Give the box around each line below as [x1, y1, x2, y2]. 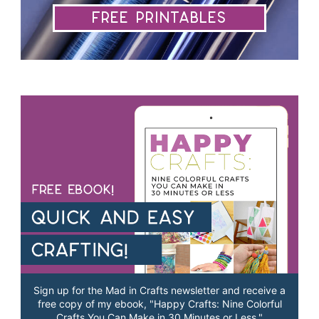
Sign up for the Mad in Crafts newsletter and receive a [33, 284, 286, 297]
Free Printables [92, 7, 227, 28]
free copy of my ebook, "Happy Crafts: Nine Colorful [37, 298, 282, 310]
